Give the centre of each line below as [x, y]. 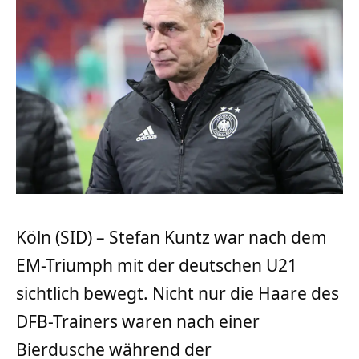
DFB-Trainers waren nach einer [138, 321]
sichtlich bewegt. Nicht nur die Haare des [177, 293]
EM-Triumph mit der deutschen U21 [157, 265]
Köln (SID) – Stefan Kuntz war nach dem [171, 237]
